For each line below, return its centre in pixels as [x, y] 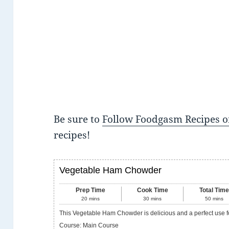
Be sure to [78, 119]
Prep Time [90, 190]
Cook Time [152, 190]
